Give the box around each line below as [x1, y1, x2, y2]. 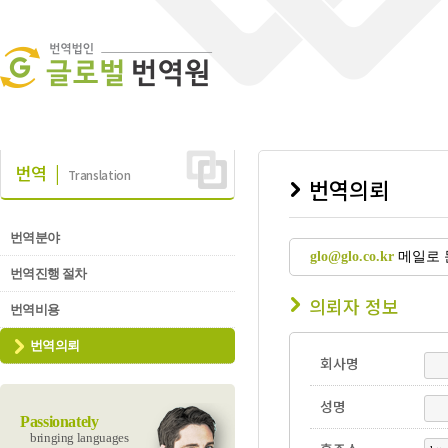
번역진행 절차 [10, 266, 87, 281]
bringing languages [30, 430, 129, 445]
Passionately [20, 413, 99, 431]
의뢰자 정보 [309, 293, 399, 319]
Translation [68, 166, 131, 183]
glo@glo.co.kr [310, 249, 394, 264]
